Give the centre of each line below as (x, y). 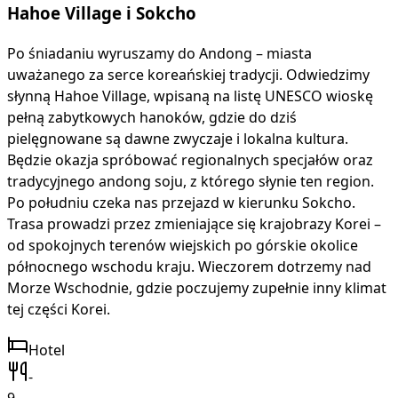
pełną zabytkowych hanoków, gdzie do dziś (152, 117)
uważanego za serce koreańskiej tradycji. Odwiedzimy (188, 74)
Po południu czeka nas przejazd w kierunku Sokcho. (181, 202)
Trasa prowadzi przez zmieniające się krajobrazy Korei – (194, 223)
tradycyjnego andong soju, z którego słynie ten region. (191, 181)
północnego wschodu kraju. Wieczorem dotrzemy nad (189, 266)
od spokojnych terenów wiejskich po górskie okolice (183, 245)
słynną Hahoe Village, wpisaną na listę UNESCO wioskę (190, 96)
